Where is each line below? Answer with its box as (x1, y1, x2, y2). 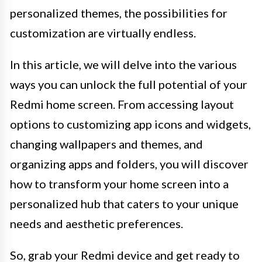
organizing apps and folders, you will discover (10, 156, 249, 171)
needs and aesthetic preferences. (10, 216, 183, 230)
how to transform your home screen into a (10, 176, 229, 191)
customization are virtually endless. (10, 25, 196, 40)
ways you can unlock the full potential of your (10, 77, 247, 91)
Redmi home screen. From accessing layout (10, 96, 234, 111)
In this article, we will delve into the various (10, 57, 237, 71)
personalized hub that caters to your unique (10, 196, 239, 211)
